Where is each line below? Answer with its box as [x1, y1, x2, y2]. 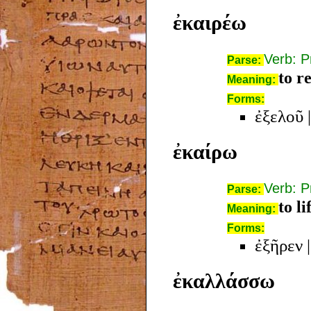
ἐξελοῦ [255, 106, 303, 126]
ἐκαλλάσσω [173, 269, 275, 292]
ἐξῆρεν [255, 235, 303, 255]
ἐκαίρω [173, 140, 237, 163]
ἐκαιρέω [173, 10, 246, 34]
